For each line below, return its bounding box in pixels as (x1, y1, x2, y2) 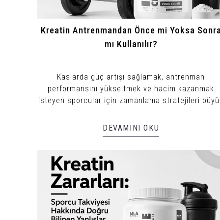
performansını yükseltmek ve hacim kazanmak (48, 83, 215, 93)
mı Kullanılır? (104, 38, 158, 50)
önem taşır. (110, 107, 151, 117)
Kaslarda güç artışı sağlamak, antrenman (57, 72, 205, 82)
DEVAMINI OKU (103, 123, 160, 133)
